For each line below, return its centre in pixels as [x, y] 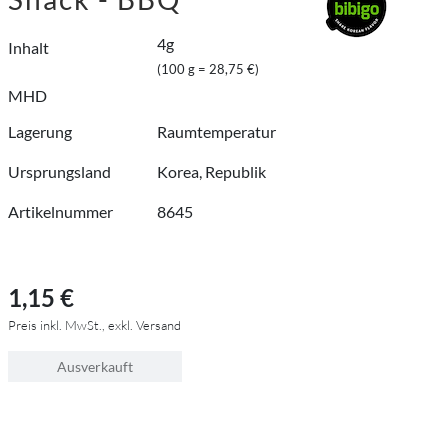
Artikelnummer [60, 211]
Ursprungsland [59, 171]
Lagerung [40, 131]
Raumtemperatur [217, 131]
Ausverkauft [95, 366]
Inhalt [28, 47]
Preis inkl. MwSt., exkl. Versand [94, 324]
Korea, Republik [212, 171]
